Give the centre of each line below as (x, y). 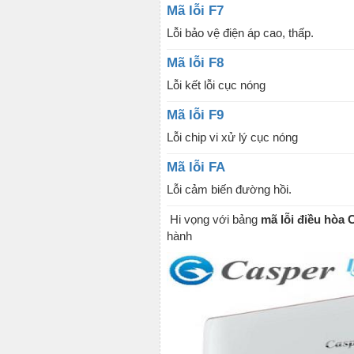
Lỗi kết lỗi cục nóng (216, 85)
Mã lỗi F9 (195, 115)
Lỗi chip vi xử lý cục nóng (232, 137)
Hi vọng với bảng (214, 219)
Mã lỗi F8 (195, 63)
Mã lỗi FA (196, 167)
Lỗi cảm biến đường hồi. (229, 189)
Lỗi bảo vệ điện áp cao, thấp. (240, 33)
